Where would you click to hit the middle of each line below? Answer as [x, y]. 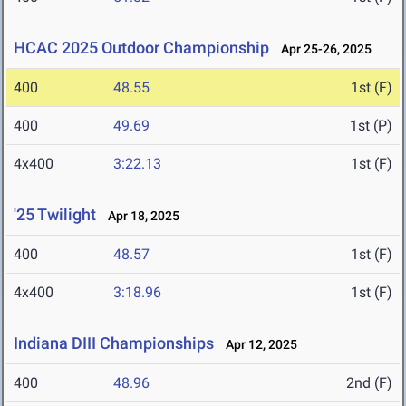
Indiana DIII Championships [114, 343]
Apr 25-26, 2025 [322, 49]
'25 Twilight [55, 215]
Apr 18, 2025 [140, 216]
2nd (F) [369, 383]
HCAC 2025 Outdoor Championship [141, 48]
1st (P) [371, 126]
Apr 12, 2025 [257, 345]
